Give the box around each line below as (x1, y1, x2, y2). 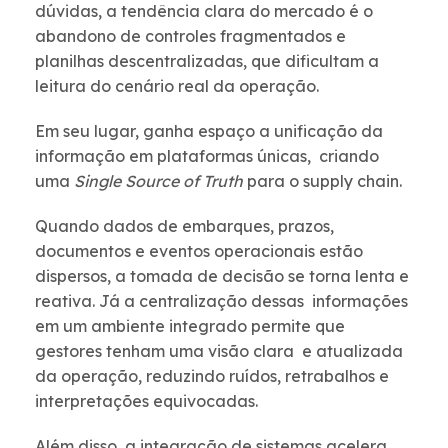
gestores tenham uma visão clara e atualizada (35, 341, 403, 362)
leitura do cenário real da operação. (35, 76, 323, 97)
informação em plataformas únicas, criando (35, 146, 379, 167)
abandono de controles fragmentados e (35, 26, 346, 47)
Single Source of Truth (74, 171, 247, 192)
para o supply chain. (247, 171, 406, 192)
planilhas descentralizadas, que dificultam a (35, 51, 383, 72)
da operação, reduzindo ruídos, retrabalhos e (35, 366, 389, 387)
